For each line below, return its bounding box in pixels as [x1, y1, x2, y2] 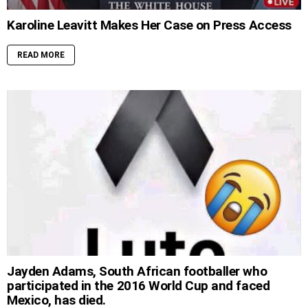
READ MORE [17, 50, 65, 60]
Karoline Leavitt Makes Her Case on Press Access [7, 17, 291, 34]
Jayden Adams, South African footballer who [7, 263, 267, 280]
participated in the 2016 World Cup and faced [7, 278, 270, 294]
